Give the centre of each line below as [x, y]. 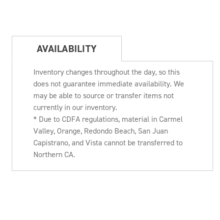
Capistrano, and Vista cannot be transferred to [108, 142]
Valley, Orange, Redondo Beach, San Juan [101, 131]
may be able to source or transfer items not [104, 95]
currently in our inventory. [75, 107]
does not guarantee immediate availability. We [109, 83]
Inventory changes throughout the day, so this [107, 72]
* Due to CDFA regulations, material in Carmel [108, 119]
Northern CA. [54, 154]
